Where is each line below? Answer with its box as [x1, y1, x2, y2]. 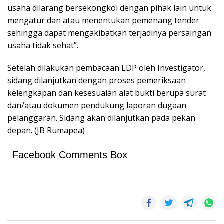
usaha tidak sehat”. [7, 40, 78, 51]
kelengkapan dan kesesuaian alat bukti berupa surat [7, 87, 206, 98]
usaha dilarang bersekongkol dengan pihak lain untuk [7, 2, 211, 13]
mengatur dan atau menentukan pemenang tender [7, 15, 199, 26]
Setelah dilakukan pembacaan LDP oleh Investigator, [7, 62, 205, 73]
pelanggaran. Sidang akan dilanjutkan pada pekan [7, 112, 195, 123]
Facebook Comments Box [12, 149, 127, 160]
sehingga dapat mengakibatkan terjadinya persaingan [7, 27, 211, 38]
